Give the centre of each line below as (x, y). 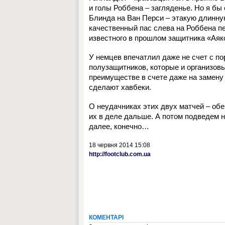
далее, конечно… (119, 126)
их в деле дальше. (122, 116)
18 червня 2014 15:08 (120, 145)
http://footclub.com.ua (120, 154)
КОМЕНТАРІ (106, 217)
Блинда (102, 18)
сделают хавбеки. (120, 87)
